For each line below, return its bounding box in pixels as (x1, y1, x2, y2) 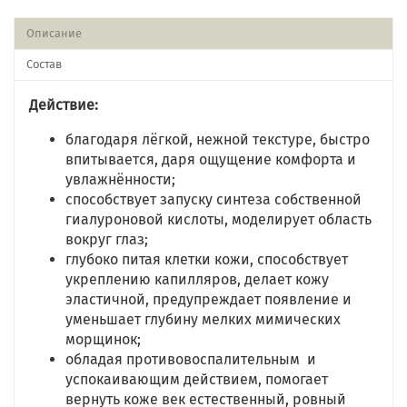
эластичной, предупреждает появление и (65, 291, 352, 308)
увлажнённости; (65, 171, 175, 188)
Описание (25, 25, 82, 40)
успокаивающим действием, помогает (65, 371, 328, 388)
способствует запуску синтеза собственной (65, 191, 362, 208)
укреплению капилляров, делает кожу (65, 271, 329, 288)
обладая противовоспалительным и (65, 351, 316, 368)
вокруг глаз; (65, 231, 148, 248)
